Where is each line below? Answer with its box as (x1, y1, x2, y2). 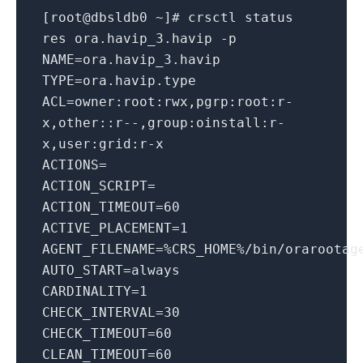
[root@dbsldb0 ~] (42, 10, 172, 26)
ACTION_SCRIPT (42, 178, 147, 194)
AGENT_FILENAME (42, 241, 156, 258)
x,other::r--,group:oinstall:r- (42, 115, 285, 131)
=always (123, 263, 180, 279)
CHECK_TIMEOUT (42, 326, 147, 342)
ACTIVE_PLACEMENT (42, 220, 172, 237)
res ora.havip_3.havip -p (42, 31, 237, 47)
